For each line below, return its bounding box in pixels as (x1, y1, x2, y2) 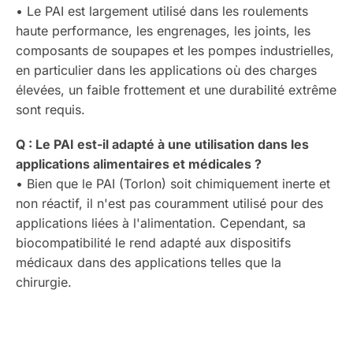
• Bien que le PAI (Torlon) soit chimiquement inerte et (16, 175, 330, 191)
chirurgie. (16, 273, 72, 290)
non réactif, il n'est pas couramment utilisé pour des (16, 195, 323, 211)
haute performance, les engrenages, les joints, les (16, 22, 310, 39)
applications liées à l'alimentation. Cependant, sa (16, 214, 306, 231)
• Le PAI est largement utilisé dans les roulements (16, 2, 308, 19)
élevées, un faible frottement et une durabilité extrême (16, 81, 336, 98)
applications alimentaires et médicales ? (16, 155, 262, 172)
